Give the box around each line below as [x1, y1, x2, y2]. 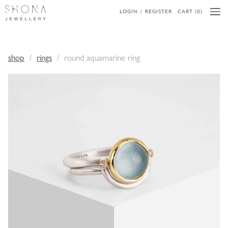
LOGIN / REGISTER [120, 8, 172, 15]
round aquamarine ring [64, 51, 140, 63]
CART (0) [178, 8, 203, 15]
